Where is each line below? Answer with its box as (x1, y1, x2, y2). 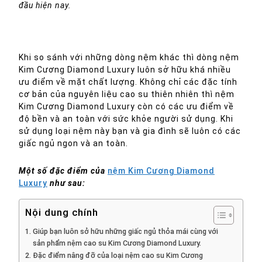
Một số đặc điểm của (19, 166, 108, 175)
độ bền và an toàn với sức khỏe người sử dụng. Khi (19, 114, 233, 123)
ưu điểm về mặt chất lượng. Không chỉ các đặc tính (19, 77, 237, 87)
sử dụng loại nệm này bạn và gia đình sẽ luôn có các (19, 126, 241, 136)
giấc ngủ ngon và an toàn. (19, 139, 128, 148)
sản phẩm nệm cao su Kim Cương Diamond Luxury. (32, 239, 201, 247)
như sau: (47, 178, 85, 188)
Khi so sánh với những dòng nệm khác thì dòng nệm (19, 53, 239, 62)
